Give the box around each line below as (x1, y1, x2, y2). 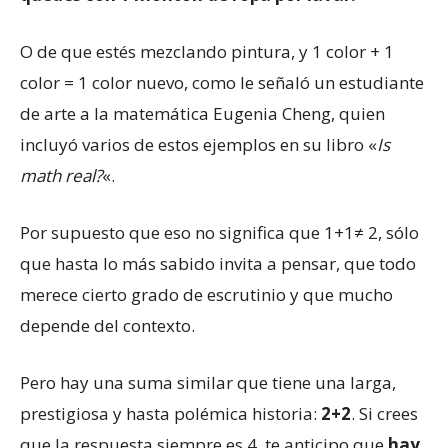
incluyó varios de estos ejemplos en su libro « (20, 132, 377, 156)
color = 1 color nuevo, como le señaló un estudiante (20, 70, 424, 94)
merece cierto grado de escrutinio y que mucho (20, 282, 393, 306)
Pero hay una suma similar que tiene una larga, (20, 370, 396, 394)
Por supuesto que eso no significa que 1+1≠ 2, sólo (20, 220, 419, 244)
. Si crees (351, 401, 418, 425)
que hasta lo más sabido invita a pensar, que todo (20, 251, 416, 275)
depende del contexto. (20, 313, 195, 337)
